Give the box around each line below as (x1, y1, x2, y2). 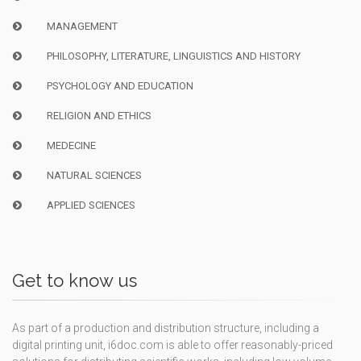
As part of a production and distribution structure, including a (12, 321, 319, 334)
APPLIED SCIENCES (46, 198, 135, 211)
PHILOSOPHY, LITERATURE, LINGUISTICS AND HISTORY (46, 49, 301, 62)
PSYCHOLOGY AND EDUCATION (46, 79, 193, 92)
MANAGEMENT (46, 19, 118, 32)
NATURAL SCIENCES (46, 168, 142, 181)
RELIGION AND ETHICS (46, 109, 151, 122)
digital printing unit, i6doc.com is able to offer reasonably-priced (12, 338, 333, 351)
